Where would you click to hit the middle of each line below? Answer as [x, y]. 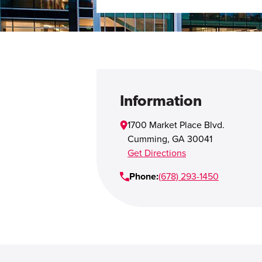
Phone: [144, 177]
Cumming [147, 139]
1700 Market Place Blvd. [176, 125]
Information [161, 100]
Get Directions [157, 153]
